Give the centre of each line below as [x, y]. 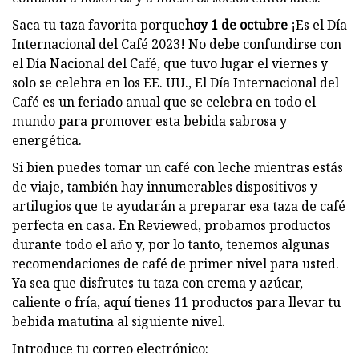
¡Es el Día [317, 24]
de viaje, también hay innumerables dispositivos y [165, 186]
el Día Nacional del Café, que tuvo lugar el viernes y [170, 63]
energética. [47, 140]
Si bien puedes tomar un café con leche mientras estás [177, 167]
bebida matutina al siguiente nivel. [119, 321]
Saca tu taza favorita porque [99, 24]
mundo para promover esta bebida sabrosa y [149, 121]
